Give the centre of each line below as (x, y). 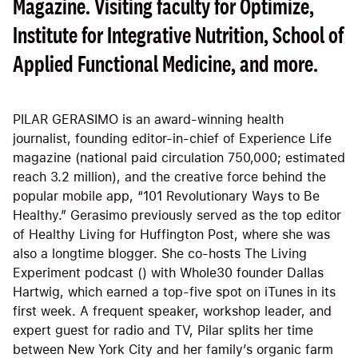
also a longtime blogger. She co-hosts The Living (160, 254)
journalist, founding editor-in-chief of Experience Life (172, 139)
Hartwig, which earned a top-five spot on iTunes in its (174, 292)
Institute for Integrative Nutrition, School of (178, 36)
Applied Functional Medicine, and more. (165, 64)
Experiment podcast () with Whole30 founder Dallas (168, 273)
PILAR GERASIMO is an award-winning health (148, 120)
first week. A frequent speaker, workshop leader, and (172, 312)
